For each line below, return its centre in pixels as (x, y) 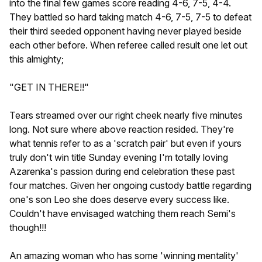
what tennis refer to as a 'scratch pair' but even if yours (125, 144)
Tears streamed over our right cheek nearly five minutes (126, 116)
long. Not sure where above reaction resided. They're (122, 130)
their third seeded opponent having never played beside (125, 31)
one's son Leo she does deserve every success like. (119, 200)
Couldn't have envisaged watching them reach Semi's (123, 214)
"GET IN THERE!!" (49, 87)
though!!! (28, 228)
